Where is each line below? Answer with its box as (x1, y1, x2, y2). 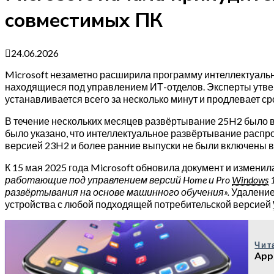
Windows (232, 173, 268, 185)
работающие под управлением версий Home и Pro (5, 173, 232, 185)
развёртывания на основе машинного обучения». (5, 185, 231, 198)
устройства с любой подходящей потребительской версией (5, 198, 273, 210)
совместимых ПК (5, 7, 163, 34)
